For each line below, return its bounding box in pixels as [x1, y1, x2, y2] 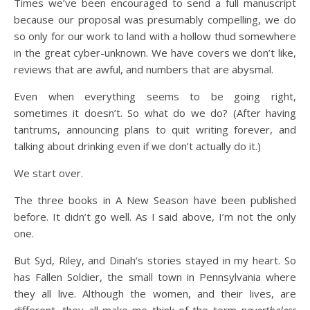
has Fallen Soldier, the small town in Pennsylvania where [14, 270, 296, 284]
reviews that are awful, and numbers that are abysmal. [14, 62, 273, 76]
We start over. [14, 166, 83, 180]
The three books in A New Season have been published [14, 193, 296, 207]
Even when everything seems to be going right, [14, 89, 296, 103]
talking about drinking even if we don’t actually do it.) [14, 139, 261, 153]
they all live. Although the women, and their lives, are [14, 286, 296, 300]
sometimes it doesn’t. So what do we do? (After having [14, 106, 296, 120]
